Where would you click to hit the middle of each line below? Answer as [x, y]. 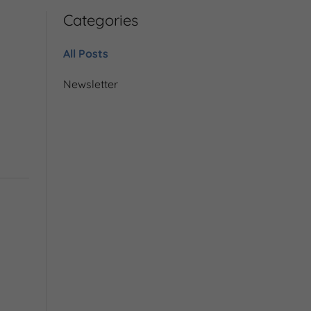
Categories [101, 20]
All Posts [86, 53]
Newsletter [91, 84]
